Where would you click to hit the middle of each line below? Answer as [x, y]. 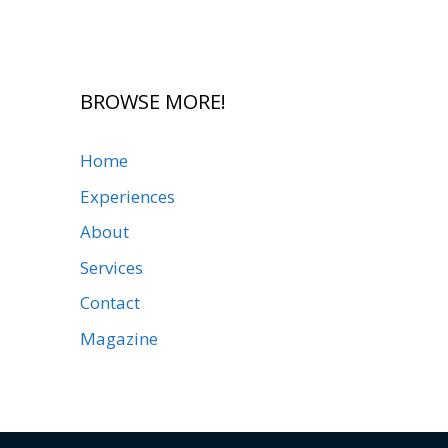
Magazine [119, 338]
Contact [110, 302]
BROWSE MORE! [153, 101]
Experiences [127, 196]
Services [111, 267]
